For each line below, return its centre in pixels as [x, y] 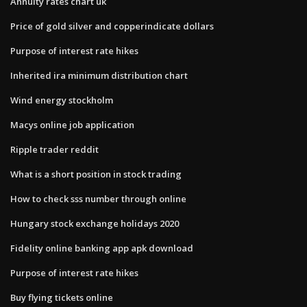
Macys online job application [72, 124]
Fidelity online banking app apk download [102, 248]
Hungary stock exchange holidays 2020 [95, 223]
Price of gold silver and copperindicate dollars [112, 26]
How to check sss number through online [98, 198]
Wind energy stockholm [62, 100]
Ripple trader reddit [54, 149]
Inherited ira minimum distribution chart [99, 75]
